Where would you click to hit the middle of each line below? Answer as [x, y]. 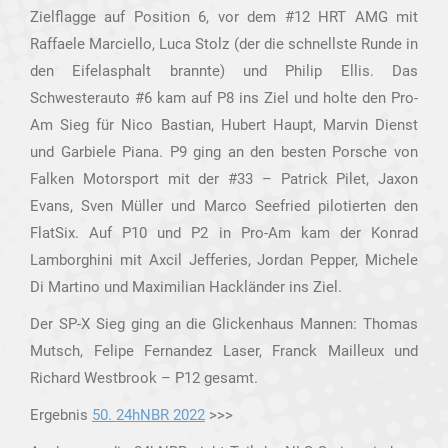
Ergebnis [61, 415]
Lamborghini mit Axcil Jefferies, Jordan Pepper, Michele [224, 260]
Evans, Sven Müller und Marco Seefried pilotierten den [224, 206]
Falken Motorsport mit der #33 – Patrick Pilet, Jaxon [224, 179]
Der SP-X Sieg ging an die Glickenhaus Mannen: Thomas [224, 324]
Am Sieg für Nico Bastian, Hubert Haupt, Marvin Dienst [224, 125]
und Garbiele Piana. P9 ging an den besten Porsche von [224, 152]
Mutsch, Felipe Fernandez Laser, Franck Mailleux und [224, 351]
